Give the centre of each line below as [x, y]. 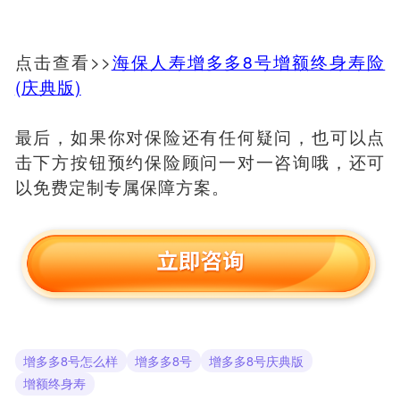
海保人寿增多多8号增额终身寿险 [248, 61]
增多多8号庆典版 [257, 360]
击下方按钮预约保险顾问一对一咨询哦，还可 [200, 161]
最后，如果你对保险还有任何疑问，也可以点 [200, 136]
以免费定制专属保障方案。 [122, 186]
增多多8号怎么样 [71, 360]
